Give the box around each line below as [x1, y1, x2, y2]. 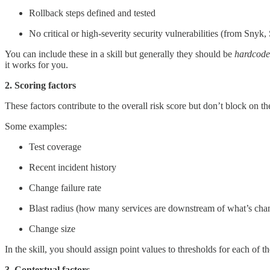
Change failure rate [29, 183, 101, 193]
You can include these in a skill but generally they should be [5, 49, 234, 60]
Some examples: [5, 121, 67, 132]
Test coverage [29, 142, 81, 152]
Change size [29, 224, 75, 234]
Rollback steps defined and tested [29, 8, 155, 19]
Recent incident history [29, 162, 116, 173]
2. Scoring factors [5, 80, 76, 91]
